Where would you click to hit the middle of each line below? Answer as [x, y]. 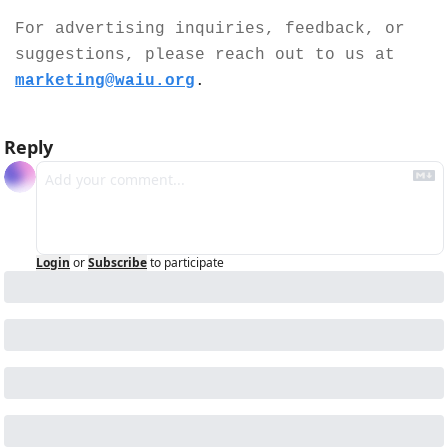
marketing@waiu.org [105, 80]
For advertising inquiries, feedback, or [210, 28]
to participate [187, 262]
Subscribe [117, 262]
